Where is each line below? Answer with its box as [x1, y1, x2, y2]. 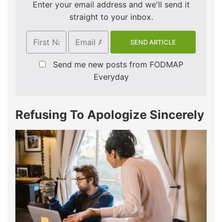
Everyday [93, 72, 129, 82]
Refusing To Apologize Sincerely [15, 108, 204, 122]
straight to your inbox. [69, 12, 153, 22]
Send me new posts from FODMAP [53, 59, 183, 70]
